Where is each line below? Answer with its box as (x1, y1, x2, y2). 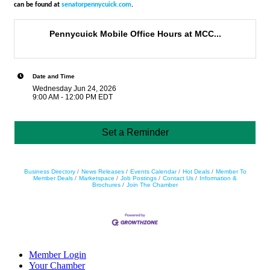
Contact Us (163, 174, 193, 181)
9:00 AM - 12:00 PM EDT (33, 92, 113, 101)
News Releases (81, 168, 124, 175)
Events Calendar (130, 168, 177, 175)
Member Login (29, 250, 86, 260)
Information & (199, 174, 237, 181)
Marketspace (79, 174, 115, 181)
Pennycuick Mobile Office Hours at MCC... (49, 28, 221, 39)
